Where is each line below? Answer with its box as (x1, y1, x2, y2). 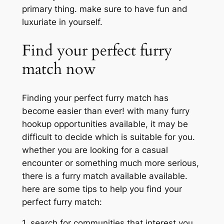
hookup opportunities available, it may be (21, 118, 188, 129)
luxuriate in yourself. (21, 17, 102, 27)
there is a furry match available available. (21, 170, 187, 181)
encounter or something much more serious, (21, 157, 199, 168)
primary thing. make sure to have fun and (21, 4, 187, 14)
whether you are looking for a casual (21, 144, 168, 155)
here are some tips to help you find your (21, 183, 182, 194)
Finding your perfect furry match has (21, 92, 168, 103)
